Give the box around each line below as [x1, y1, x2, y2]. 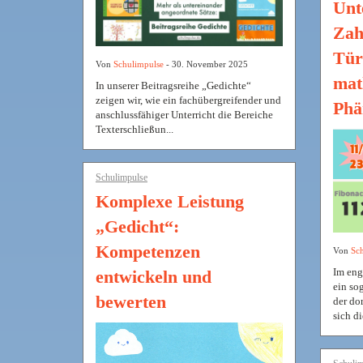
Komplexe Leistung [96, 190, 244, 211]
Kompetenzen [96, 241, 200, 262]
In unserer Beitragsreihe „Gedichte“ [96, 79, 251, 92]
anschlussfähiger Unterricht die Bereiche [96, 108, 273, 121]
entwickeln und [96, 266, 211, 287]
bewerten [96, 291, 166, 312]
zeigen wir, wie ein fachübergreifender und [96, 93, 281, 106]
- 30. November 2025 [164, 58, 248, 69]
